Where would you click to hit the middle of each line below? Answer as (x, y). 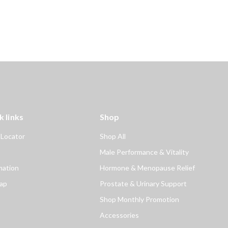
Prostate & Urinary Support (143, 183)
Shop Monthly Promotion (139, 199)
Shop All (112, 136)
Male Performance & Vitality (144, 152)
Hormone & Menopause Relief (147, 167)
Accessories (119, 215)
